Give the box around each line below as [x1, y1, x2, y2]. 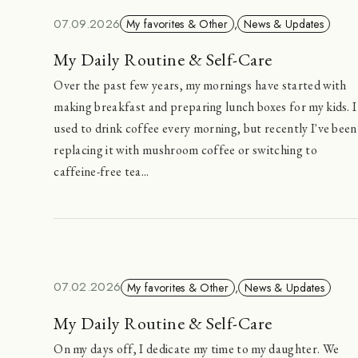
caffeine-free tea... [54, 162, 149, 180]
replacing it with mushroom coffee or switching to [54, 141, 317, 158]
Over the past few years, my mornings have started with [54, 76, 347, 93]
